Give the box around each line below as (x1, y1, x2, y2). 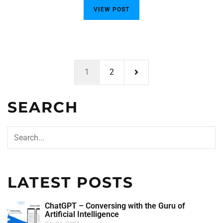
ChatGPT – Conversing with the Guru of (45, 201, 185, 211)
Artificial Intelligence (45, 210, 119, 219)
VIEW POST (94, 6, 129, 13)
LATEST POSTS (7, 173, 133, 192)
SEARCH (7, 98, 78, 116)
